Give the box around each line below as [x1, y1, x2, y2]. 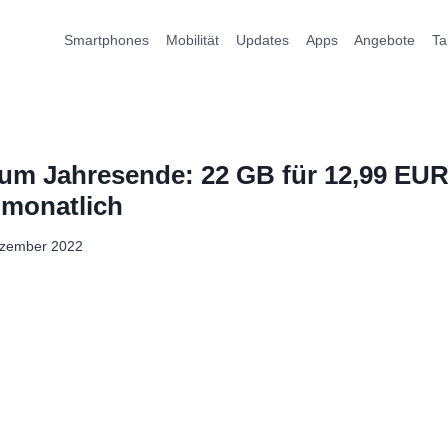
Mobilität [166, 31, 220, 48]
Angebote [354, 31, 416, 48]
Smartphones [64, 31, 150, 48]
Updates [235, 31, 289, 48]
